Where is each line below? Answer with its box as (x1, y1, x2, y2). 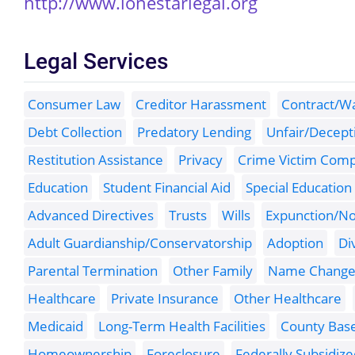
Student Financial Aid (103, 178, 231, 197)
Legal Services (24, 45, 168, 76)
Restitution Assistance (28, 151, 163, 170)
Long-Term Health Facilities (98, 317, 265, 336)
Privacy (178, 151, 223, 170)
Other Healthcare (234, 289, 342, 308)
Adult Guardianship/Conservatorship (28, 234, 252, 253)
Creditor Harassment (136, 95, 266, 114)
